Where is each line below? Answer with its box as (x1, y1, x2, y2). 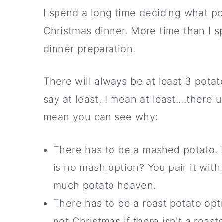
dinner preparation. (43, 43, 136, 55)
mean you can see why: (43, 111, 158, 123)
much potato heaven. (53, 179, 156, 191)
